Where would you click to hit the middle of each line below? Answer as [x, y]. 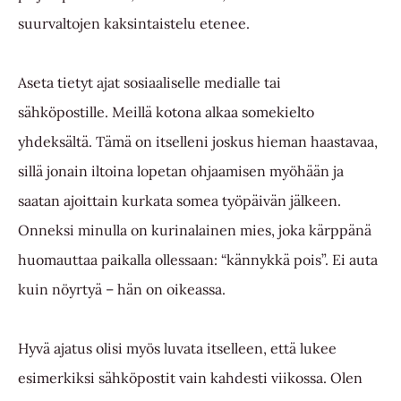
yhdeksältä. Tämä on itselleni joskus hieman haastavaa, [198, 142]
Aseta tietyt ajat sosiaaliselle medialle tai [149, 83]
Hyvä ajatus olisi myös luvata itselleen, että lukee [177, 349]
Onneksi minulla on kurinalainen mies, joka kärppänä [195, 230]
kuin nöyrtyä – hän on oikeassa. [122, 290]
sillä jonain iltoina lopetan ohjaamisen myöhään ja [181, 171]
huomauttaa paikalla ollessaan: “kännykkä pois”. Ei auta [198, 260]
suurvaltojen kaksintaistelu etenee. [136, 24]
